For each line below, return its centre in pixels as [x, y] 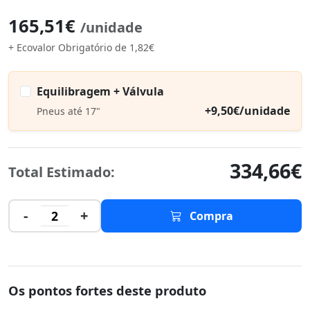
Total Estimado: [62, 172]
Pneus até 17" [69, 111]
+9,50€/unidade [247, 111]
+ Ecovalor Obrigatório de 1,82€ [81, 47]
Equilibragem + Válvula [100, 91]
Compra [210, 216]
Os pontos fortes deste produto [107, 290]
